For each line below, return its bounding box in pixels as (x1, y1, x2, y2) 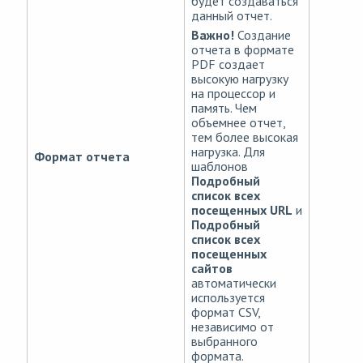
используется (191, 289, 265, 306)
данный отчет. (191, 7, 272, 24)
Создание (234, 27, 291, 44)
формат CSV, (191, 304, 260, 321)
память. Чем (191, 100, 257, 117)
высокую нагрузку (191, 70, 288, 88)
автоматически (191, 275, 276, 292)
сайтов (191, 260, 233, 277)
